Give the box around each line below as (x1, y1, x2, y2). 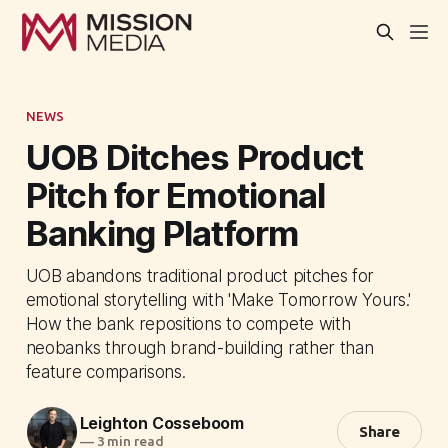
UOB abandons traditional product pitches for (25, 264, 375, 286)
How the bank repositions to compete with (25, 312, 351, 334)
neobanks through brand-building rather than (25, 336, 374, 358)
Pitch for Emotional (25, 173, 326, 216)
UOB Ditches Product (25, 135, 364, 178)
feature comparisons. (25, 360, 186, 382)
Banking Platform (25, 211, 299, 254)
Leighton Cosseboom (79, 413, 244, 434)
